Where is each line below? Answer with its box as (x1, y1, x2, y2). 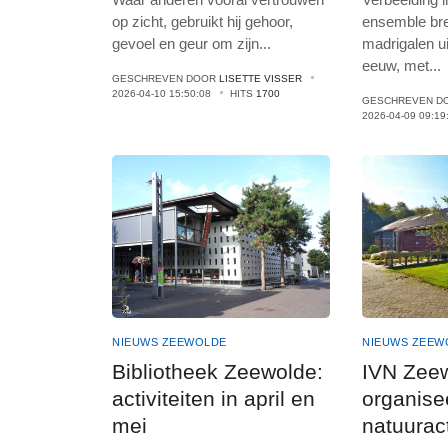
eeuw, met (362, 56, 430, 74)
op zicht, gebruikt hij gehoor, (112, 12, 293, 30)
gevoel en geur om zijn (112, 34, 259, 52)
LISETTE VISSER (219, 72, 302, 84)
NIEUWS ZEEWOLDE (112, 336, 227, 349)
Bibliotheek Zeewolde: (112, 360, 323, 384)
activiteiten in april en (112, 387, 315, 411)
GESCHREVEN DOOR (112, 72, 219, 84)
